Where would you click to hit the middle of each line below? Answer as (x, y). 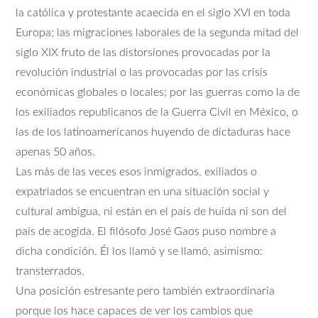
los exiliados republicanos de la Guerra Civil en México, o (157, 112)
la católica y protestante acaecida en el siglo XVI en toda (153, 12)
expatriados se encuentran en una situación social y (143, 191)
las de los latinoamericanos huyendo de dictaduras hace (153, 132)
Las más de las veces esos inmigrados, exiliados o (137, 171)
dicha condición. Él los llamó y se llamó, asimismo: (139, 251)
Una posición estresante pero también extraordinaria (146, 291)
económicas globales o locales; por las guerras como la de (158, 92)
